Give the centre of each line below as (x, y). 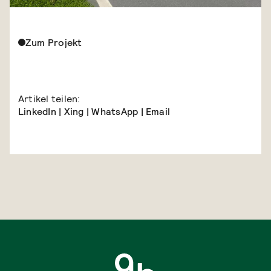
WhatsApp (115, 111)
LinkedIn (37, 111)
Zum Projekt (54, 42)
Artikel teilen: (49, 99)
